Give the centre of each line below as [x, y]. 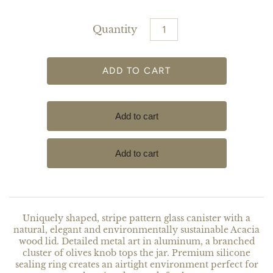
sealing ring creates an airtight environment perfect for [136, 265]
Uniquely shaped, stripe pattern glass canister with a [136, 218]
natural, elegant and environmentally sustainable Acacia [136, 230]
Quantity [115, 30]
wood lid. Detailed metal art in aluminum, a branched [136, 242]
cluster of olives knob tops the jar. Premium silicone [136, 253]
